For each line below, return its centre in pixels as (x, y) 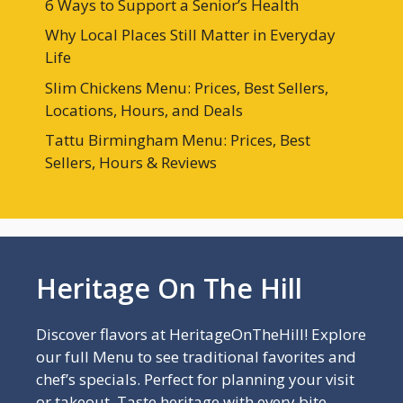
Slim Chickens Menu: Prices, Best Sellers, (187, 87)
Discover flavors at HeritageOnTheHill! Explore (201, 335)
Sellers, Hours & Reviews (131, 163)
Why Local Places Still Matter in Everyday (190, 35)
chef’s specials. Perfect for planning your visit (195, 380)
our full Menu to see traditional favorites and (196, 357)
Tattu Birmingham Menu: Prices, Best (178, 140)
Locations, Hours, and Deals (144, 110)
